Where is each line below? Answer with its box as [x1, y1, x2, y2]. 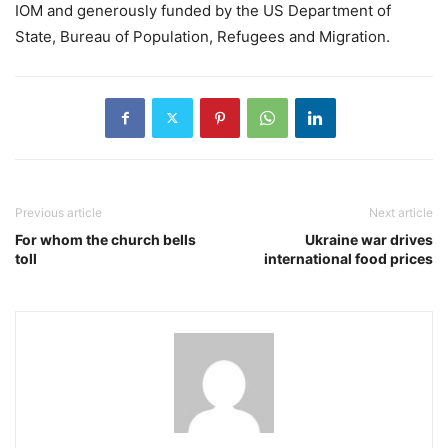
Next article [369, 204, 433, 220]
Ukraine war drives [305, 230, 433, 248]
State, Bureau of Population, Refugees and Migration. [15, 26, 390, 46]
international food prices [264, 249, 433, 267]
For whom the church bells [15, 230, 196, 248]
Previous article [15, 204, 102, 220]
